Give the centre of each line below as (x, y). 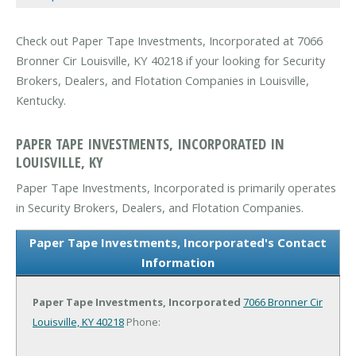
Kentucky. (41, 101)
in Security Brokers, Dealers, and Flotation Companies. (160, 207)
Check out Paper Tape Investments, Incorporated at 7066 (169, 41)
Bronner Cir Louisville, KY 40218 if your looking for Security (170, 61)
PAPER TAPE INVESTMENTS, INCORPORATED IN (150, 143)
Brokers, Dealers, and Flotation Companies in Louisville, (163, 81)
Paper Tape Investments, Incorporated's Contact (178, 242)
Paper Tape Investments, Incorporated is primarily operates (176, 187)
